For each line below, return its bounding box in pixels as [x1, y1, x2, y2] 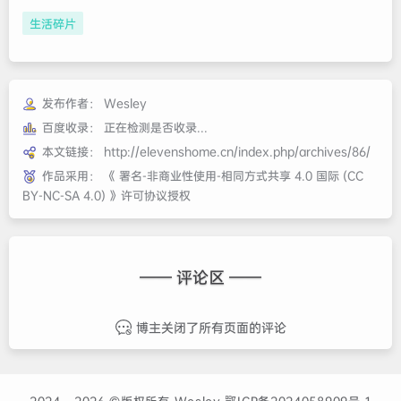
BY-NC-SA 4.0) [22, 187, 106, 204]
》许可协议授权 [106, 187, 191, 204]
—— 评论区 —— [140, 266, 261, 289]
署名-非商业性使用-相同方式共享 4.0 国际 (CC [119, 167, 363, 184]
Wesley [104, 95, 147, 112]
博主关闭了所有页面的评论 [135, 319, 286, 337]
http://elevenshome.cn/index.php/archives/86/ [104, 143, 371, 160]
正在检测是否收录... [104, 119, 208, 136]
